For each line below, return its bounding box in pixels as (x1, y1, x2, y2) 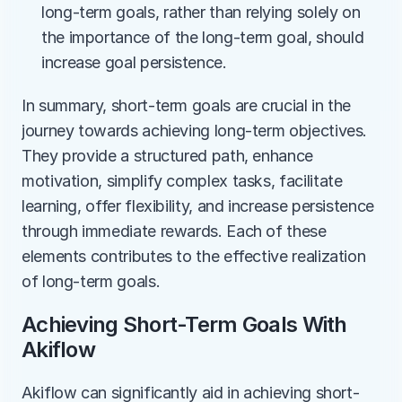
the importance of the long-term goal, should (41, 28, 364, 47)
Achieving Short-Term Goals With (22, 311, 347, 337)
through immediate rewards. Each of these (22, 222, 327, 240)
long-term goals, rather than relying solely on (41, 3, 361, 22)
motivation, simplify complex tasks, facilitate (22, 171, 343, 190)
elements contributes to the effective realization (22, 247, 366, 266)
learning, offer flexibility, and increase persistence (22, 197, 374, 215)
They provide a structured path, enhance (22, 146, 313, 165)
